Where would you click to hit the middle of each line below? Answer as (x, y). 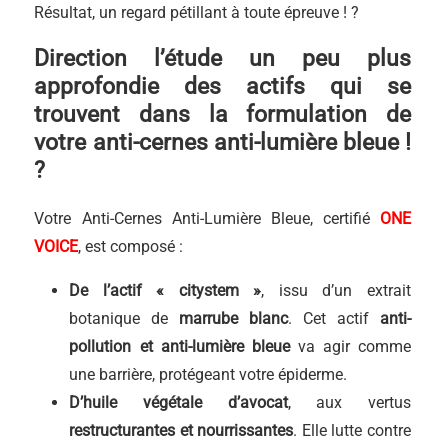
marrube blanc (234, 318)
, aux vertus (349, 402)
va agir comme (350, 346)
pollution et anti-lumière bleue (179, 346)
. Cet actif (334, 318)
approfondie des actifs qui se (222, 86)
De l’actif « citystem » (165, 290)
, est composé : (131, 246)
